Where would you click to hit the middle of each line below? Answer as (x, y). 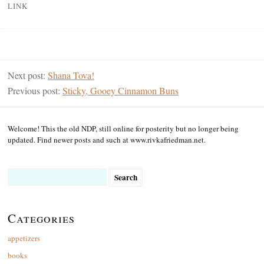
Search (18, 173)
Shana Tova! (71, 75)
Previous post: (35, 91)
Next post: (28, 75)
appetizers (24, 238)
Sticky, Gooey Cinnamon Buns (121, 91)
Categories (41, 218)
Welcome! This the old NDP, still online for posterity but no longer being (123, 129)
